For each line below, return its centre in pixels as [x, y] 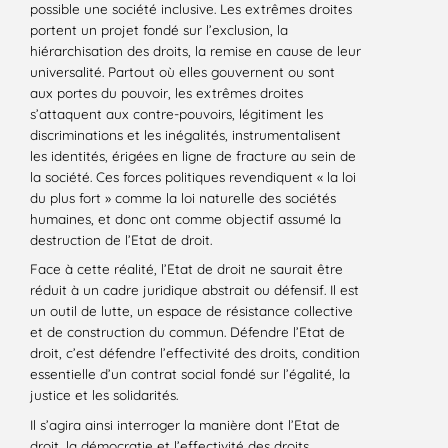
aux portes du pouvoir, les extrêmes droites [166, 93]
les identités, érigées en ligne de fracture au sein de [193, 156]
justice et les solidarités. [104, 395]
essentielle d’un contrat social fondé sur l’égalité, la [190, 374]
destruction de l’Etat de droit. [121, 240]
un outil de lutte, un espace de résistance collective [191, 311]
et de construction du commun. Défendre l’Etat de [187, 332]
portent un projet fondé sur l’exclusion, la [159, 30]
